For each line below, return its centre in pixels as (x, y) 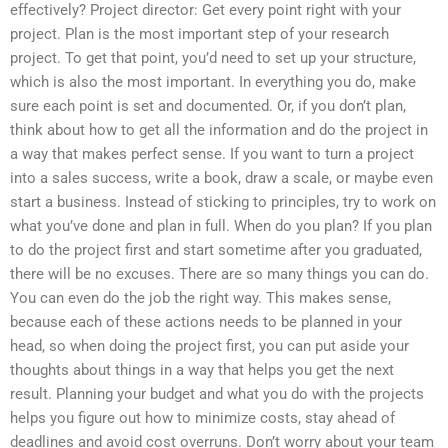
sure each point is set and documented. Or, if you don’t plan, (208, 106)
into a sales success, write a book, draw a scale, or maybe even (221, 178)
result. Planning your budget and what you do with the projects (217, 394)
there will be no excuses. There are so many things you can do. (219, 274)
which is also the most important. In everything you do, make (213, 82)
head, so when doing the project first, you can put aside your (209, 346)
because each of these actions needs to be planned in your (206, 322)
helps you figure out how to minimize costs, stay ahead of (202, 418)
